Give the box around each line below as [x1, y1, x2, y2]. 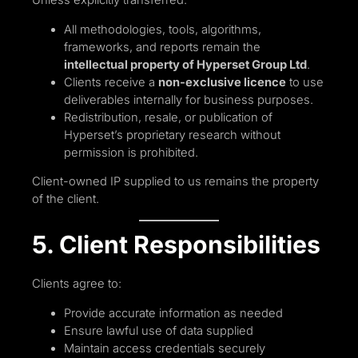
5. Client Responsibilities [32, 230, 320, 260]
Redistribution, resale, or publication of [64, 109, 272, 125]
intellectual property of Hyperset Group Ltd [64, 57, 307, 72]
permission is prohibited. [64, 145, 198, 160]
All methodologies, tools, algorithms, [64, 22, 261, 37]
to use [286, 74, 324, 89]
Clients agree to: [32, 276, 121, 291]
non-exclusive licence [158, 74, 286, 89]
